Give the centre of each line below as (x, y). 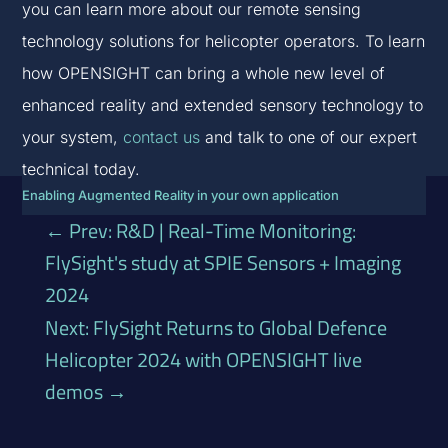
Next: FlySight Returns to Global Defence (215, 328)
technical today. (81, 169)
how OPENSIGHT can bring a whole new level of (204, 73)
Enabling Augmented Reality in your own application (181, 195)
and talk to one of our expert (309, 137)
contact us (162, 137)
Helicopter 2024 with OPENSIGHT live (203, 360)
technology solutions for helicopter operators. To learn (224, 41)
